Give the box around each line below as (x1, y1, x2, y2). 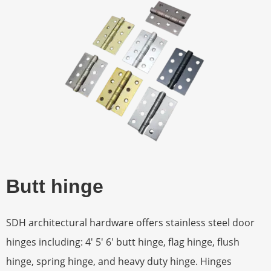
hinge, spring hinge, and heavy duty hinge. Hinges (6, 255, 232, 268)
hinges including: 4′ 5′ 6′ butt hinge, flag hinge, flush (6, 235, 240, 249)
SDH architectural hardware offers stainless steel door (6, 216, 255, 229)
